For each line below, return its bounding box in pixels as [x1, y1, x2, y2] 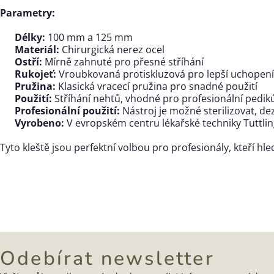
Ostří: [15, 55, 42, 68]
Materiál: [15, 43, 59, 56]
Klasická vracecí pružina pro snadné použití [56, 80, 257, 93]
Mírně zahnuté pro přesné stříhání [42, 55, 204, 68]
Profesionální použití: [15, 104, 120, 117]
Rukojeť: [15, 67, 56, 81]
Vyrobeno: [15, 116, 64, 130]
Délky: [15, 31, 45, 44]
